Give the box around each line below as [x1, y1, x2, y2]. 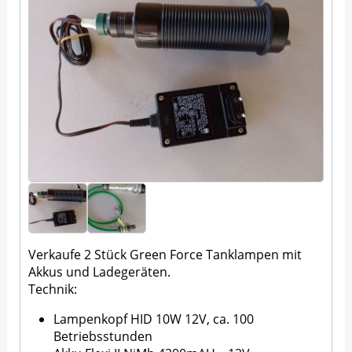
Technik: [28, 280, 78, 299]
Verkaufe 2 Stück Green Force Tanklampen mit [28, 246, 302, 264]
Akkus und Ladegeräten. [28, 263, 171, 281]
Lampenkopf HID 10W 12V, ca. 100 [53, 310, 255, 328]
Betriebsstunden [53, 328, 153, 346]
